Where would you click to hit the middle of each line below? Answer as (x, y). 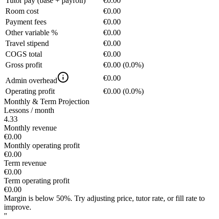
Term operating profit (37, 181)
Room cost (22, 11)
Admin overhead (31, 81)
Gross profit (24, 65)
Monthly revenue (30, 128)
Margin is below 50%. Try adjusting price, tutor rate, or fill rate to (104, 198)
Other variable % (32, 33)
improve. (18, 207)
